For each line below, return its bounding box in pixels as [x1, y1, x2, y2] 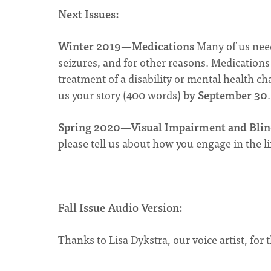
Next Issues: [58, 5, 119, 22]
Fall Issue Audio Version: [58, 198, 183, 216]
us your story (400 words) [58, 86, 183, 103]
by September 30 [183, 86, 267, 103]
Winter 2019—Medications [58, 37, 194, 54]
